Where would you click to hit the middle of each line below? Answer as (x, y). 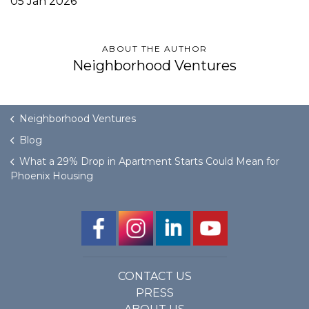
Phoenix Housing (52, 176)
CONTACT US (154, 276)
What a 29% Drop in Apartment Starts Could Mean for (149, 161)
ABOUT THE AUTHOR (154, 49)
